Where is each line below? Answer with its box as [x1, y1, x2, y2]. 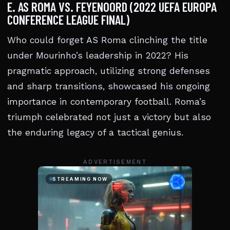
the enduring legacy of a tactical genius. [7, 127, 183, 138]
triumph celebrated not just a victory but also [7, 112, 211, 122]
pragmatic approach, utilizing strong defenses [7, 66, 210, 76]
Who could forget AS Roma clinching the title [7, 35, 207, 45]
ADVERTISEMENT [83, 158, 147, 165]
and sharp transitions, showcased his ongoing [7, 81, 210, 91]
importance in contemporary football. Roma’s [7, 97, 206, 107]
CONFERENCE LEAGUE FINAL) [7, 12, 129, 27]
